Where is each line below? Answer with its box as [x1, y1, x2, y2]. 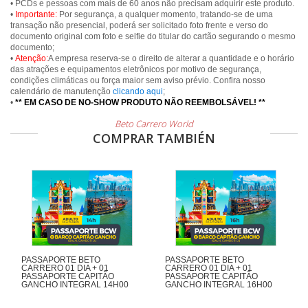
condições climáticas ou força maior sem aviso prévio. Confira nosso [10, 76, 265, 85]
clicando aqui [113, 87, 163, 96]
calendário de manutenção [10, 87, 113, 96]
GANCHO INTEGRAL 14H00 [21, 280, 129, 290]
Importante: [15, 10, 57, 19]
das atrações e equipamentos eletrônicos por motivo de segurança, [10, 65, 261, 74]
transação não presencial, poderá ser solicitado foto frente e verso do [10, 21, 268, 30]
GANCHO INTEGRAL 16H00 [165, 280, 272, 290]
